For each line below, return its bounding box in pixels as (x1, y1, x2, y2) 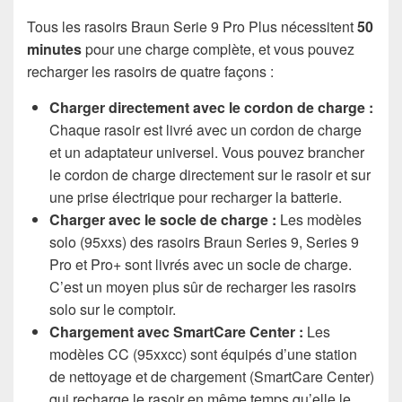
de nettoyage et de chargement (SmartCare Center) (49, 365, 374, 387)
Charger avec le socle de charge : (49, 208, 276, 230)
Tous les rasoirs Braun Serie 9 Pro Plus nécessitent (27, 15, 357, 37)
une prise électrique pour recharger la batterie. (49, 186, 342, 207)
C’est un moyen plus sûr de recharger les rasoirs (49, 275, 356, 297)
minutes (27, 38, 82, 59)
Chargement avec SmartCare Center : (49, 320, 303, 342)
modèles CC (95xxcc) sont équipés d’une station (49, 343, 357, 364)
